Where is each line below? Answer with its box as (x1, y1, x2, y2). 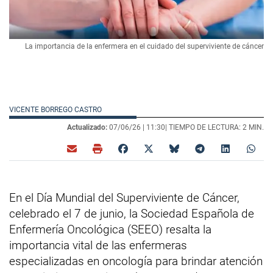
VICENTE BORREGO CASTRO (9, 105, 104, 114)
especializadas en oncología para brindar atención (9, 253, 263, 268)
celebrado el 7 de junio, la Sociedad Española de (9, 206, 254, 221)
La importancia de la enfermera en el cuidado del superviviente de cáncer (25, 41, 264, 51)
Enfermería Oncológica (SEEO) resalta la (9, 222, 211, 236)
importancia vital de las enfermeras (9, 238, 187, 252)
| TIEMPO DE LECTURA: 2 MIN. (165, 122, 264, 132)
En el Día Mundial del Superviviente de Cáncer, (9, 190, 239, 205)
